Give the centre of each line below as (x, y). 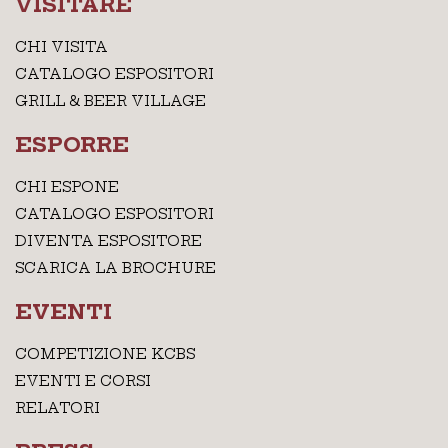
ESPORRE (72, 144)
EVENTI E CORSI (83, 381)
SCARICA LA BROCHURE (115, 268)
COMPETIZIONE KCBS (105, 354)
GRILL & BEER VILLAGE (110, 101)
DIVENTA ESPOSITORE (108, 241)
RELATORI (57, 408)
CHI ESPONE (67, 187)
